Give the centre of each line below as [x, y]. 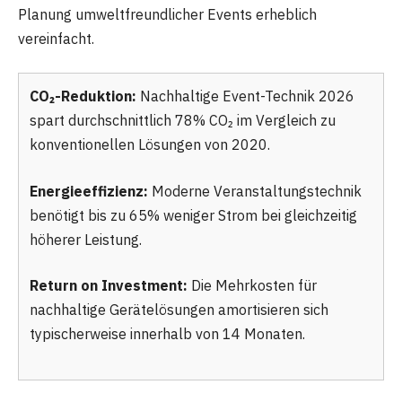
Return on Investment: [109, 286]
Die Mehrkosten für [252, 286]
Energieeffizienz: [89, 191]
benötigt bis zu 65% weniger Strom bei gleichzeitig [193, 215]
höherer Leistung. [86, 239]
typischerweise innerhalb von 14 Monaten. [167, 334]
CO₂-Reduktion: [83, 96]
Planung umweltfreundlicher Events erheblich [167, 14]
